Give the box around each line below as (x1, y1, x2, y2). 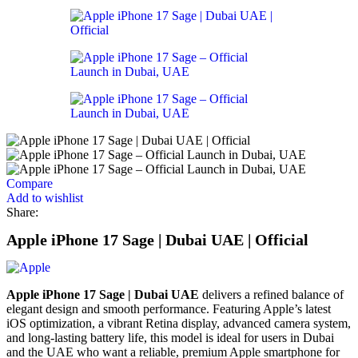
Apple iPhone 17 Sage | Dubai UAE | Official (6, 231, 308, 249)
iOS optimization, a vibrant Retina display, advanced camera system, (6, 316, 351, 330)
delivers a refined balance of (199, 287, 344, 301)
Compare (6, 177, 53, 190)
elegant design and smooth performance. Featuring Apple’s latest (6, 301, 331, 316)
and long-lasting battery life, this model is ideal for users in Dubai (6, 330, 334, 344)
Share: (6, 205, 38, 219)
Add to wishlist (6, 191, 83, 205)
